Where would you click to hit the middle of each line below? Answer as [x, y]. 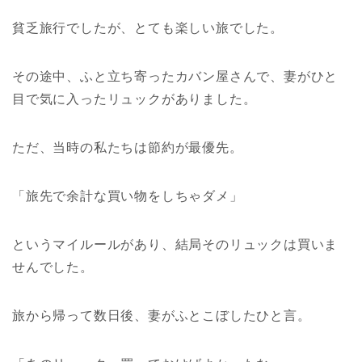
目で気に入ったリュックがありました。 [135, 99]
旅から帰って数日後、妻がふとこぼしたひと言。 [162, 315]
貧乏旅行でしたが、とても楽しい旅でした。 [148, 27]
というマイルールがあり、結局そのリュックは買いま [175, 244]
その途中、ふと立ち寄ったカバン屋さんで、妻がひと [175, 76]
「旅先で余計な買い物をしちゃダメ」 [128, 196]
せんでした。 [53, 267]
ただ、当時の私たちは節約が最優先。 [128, 147]
